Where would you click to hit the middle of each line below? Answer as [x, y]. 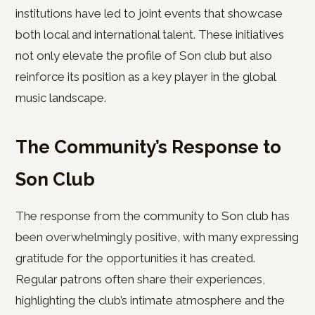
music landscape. [61, 98]
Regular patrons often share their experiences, [140, 279]
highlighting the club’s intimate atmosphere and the [150, 300]
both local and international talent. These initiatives [150, 34]
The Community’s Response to [148, 147]
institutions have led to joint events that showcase [149, 13]
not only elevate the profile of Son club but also [144, 56]
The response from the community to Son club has [153, 216]
